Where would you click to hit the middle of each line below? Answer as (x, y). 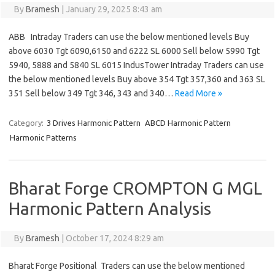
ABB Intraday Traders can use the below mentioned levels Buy (129, 37)
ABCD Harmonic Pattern (188, 123)
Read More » (199, 94)
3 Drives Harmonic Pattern (94, 123)
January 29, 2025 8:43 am (114, 10)
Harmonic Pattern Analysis (110, 209)
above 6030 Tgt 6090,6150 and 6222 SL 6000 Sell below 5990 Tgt (134, 51)
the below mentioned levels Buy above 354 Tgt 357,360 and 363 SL (137, 79)
